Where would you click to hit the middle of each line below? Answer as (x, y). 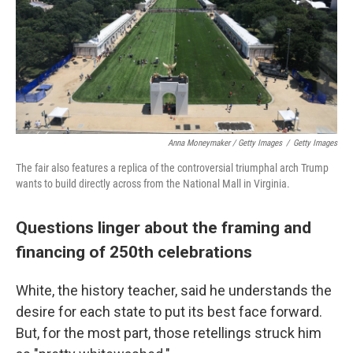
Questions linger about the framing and (163, 227)
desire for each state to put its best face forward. (169, 312)
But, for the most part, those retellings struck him (169, 333)
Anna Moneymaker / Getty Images (225, 143)
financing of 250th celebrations (136, 252)
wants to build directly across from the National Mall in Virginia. (153, 184)
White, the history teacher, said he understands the (174, 290)
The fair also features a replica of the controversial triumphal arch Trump (172, 168)
